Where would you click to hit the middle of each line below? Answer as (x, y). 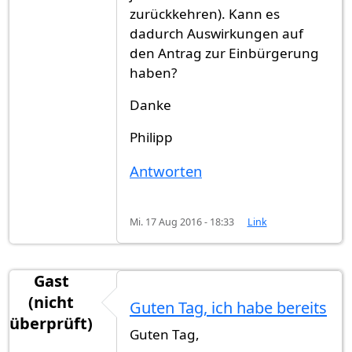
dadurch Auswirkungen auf (216, 34)
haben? (153, 73)
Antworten (166, 171)
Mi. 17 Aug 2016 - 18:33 (182, 222)
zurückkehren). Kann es (205, 14)
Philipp (151, 137)
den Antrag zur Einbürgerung (224, 53)
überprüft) (51, 323)
